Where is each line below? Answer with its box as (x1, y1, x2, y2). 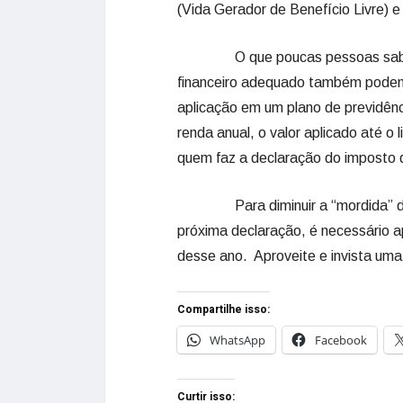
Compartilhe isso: (177, 301, 270, 318)
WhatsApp (210, 332, 265, 348)
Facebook (315, 332, 367, 348)
